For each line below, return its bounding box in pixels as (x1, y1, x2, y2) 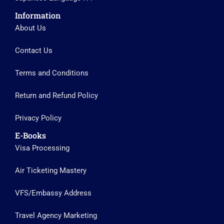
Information (15, 10, 60, 21)
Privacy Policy (15, 113, 61, 123)
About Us (15, 23, 46, 33)
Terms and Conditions (15, 68, 88, 78)
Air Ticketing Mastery (15, 166, 86, 175)
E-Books (15, 130, 46, 141)
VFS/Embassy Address (15, 188, 91, 198)
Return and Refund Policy (15, 91, 98, 100)
